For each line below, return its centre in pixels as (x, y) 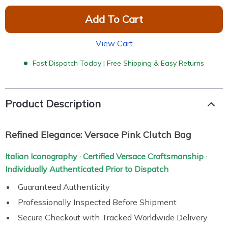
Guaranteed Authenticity (64, 187)
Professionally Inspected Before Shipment (97, 202)
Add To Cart (114, 19)
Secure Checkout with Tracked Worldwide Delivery (113, 217)
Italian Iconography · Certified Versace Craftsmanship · (106, 156)
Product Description (53, 104)
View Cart (114, 43)
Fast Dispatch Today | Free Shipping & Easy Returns (118, 63)
